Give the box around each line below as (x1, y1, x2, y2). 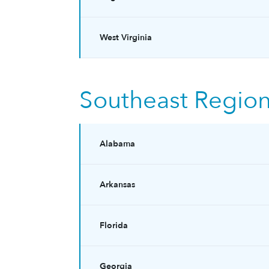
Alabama (100, 138, 135, 150)
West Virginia (100, 32, 152, 43)
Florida (100, 220, 128, 231)
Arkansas (100, 179, 135, 190)
